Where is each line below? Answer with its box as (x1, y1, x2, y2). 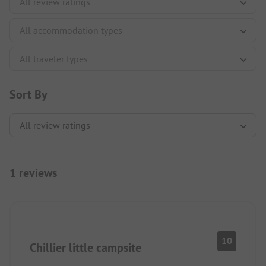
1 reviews (9, 164, 57, 180)
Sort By (9, 86, 47, 102)
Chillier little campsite (30, 239, 141, 255)
